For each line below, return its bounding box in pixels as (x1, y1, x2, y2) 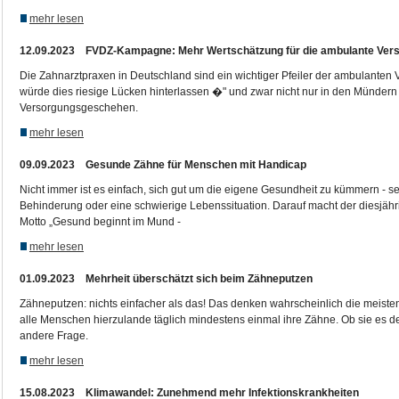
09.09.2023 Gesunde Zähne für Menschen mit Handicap (20, 159, 306, 171)
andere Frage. (20, 330, 88, 342)
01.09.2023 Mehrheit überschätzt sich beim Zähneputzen (20, 273, 313, 285)
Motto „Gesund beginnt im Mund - (20, 216, 181, 228)
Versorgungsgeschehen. (20, 102, 138, 114)
